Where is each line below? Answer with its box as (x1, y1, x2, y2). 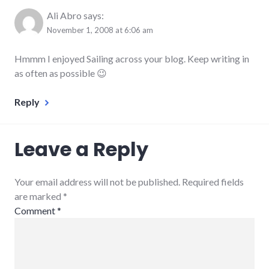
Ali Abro (47, 9, 82, 21)
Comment (14, 204, 57, 216)
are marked (14, 190, 63, 202)
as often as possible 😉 (14, 67, 107, 79)
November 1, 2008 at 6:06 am (47, 25, 153, 35)
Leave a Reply (14, 135, 148, 163)
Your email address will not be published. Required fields (14, 175, 244, 187)
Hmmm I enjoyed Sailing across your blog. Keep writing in (14, 52, 249, 64)
